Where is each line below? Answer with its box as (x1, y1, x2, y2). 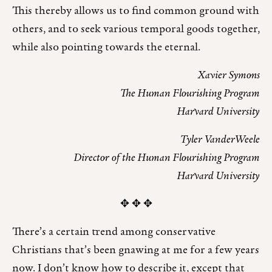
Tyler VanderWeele (180, 132, 260, 149)
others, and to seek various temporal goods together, (12, 21, 260, 38)
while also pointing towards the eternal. (12, 39, 200, 56)
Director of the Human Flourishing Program (74, 150, 260, 167)
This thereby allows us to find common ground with (12, 3, 259, 20)
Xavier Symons (198, 67, 260, 84)
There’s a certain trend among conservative (12, 224, 216, 241)
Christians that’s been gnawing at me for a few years (12, 242, 259, 259)
